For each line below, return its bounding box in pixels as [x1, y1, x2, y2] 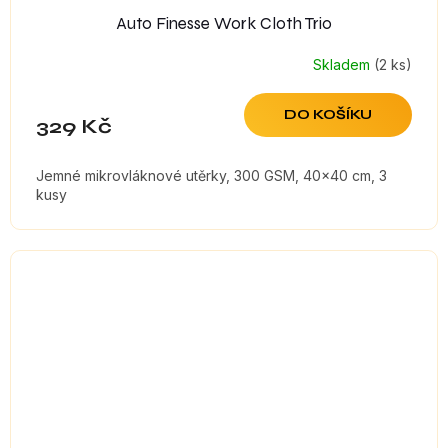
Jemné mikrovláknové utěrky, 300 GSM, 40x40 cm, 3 [36, 167, 387, 185]
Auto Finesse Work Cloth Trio [116, 13, 332, 35]
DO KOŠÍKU [284, 106, 372, 124]
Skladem [313, 55, 374, 73]
